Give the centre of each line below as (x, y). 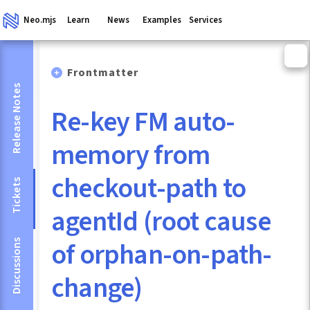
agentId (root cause (161, 221)
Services (206, 20)
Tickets (17, 195)
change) (97, 288)
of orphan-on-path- (162, 255)
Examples (162, 20)
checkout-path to (149, 188)
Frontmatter (103, 73)
